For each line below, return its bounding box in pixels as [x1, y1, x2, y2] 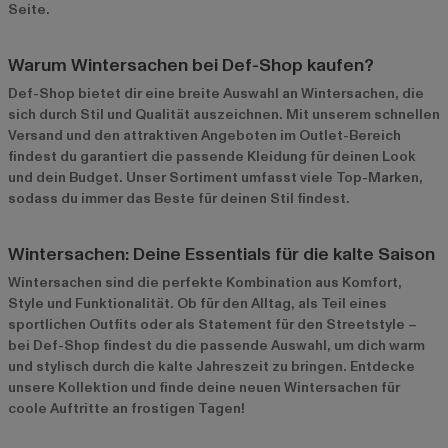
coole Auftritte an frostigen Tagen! [8, 399, 245, 419]
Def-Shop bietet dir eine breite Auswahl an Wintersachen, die [8, 84, 424, 104]
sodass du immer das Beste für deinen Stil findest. [8, 189, 350, 209]
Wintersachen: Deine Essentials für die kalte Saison [8, 242, 435, 268]
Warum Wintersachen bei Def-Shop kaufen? [8, 53, 374, 79]
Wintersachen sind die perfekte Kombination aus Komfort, [8, 273, 402, 293]
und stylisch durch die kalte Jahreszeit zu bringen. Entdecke [8, 357, 415, 377]
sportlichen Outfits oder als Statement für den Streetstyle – [8, 315, 417, 335]
